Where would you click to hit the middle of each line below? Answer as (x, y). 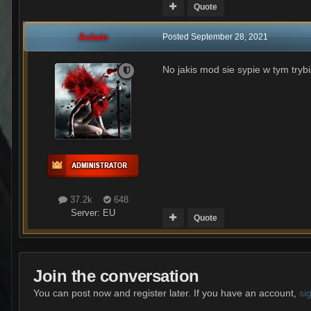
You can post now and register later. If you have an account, (166, 293)
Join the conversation (116, 276)
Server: (87, 212)
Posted (177, 36)
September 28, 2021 (229, 36)
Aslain (93, 36)
